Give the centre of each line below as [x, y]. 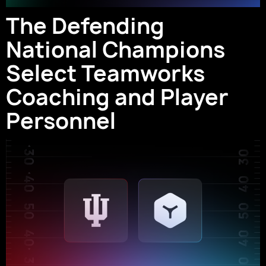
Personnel [61, 121]
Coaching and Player [117, 97]
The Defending [85, 26]
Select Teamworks [105, 74]
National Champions [115, 50]
